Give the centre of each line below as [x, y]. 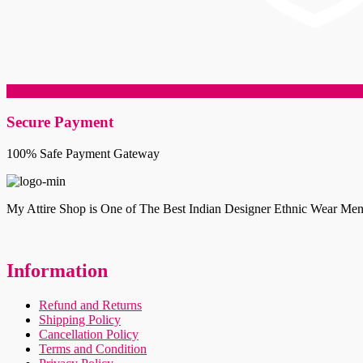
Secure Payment [60, 122]
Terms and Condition [93, 348]
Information [57, 270]
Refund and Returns [90, 305]
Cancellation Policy [89, 334]
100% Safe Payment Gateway [83, 153]
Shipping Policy [80, 319]
